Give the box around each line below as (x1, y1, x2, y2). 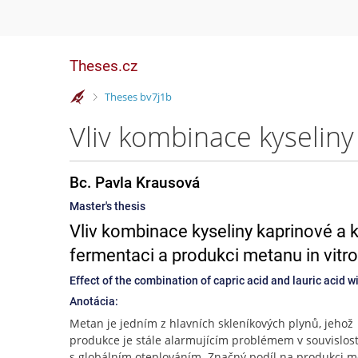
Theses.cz (70, 57, 137, 75)
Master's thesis (70, 200, 145, 213)
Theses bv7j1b (104, 89, 172, 104)
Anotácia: (70, 295, 118, 308)
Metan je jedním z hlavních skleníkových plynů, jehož (70, 316, 353, 331)
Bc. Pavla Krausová (70, 173, 200, 192)
